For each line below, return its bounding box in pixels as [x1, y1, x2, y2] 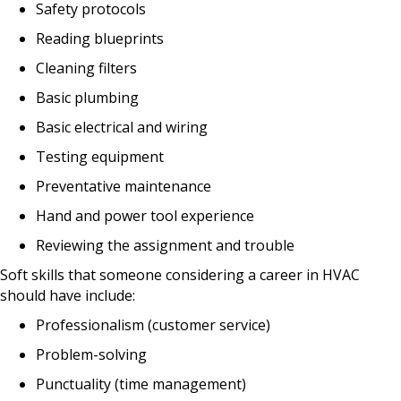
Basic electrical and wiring [36, 116, 208, 137]
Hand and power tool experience [36, 205, 254, 226]
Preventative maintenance [36, 175, 211, 196]
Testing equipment [36, 146, 164, 166]
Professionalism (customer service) [36, 314, 270, 335]
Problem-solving [36, 344, 147, 364]
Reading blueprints [36, 28, 164, 48]
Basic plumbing [36, 87, 139, 107]
